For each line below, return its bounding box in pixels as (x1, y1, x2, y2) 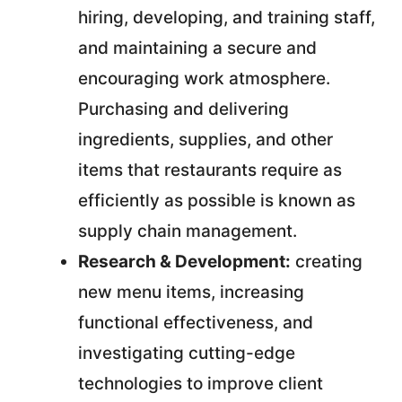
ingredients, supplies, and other (78, 129, 333, 150)
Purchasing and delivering (78, 99, 289, 119)
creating (291, 251, 363, 272)
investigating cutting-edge (78, 343, 295, 363)
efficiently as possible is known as (78, 190, 355, 211)
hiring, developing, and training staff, (78, 7, 375, 28)
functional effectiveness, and (78, 312, 313, 333)
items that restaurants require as (78, 160, 342, 180)
